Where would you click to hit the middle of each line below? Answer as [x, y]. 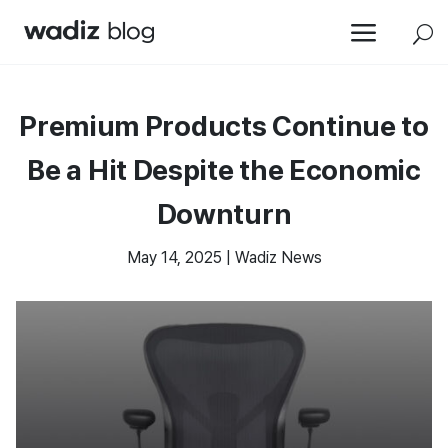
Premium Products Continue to [224, 126]
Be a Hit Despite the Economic [224, 170]
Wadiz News [278, 257]
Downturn [224, 214]
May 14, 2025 [174, 257]
